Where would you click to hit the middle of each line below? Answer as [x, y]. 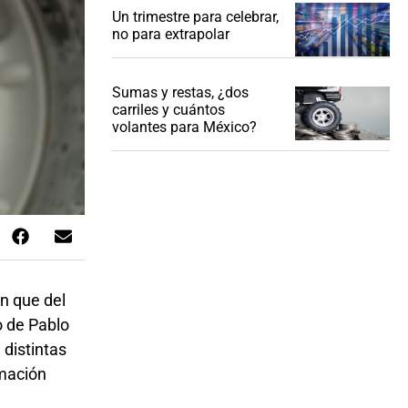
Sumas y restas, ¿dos [180, 93]
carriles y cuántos [168, 110]
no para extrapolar [170, 35]
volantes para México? [184, 127]
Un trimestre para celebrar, [195, 17]
